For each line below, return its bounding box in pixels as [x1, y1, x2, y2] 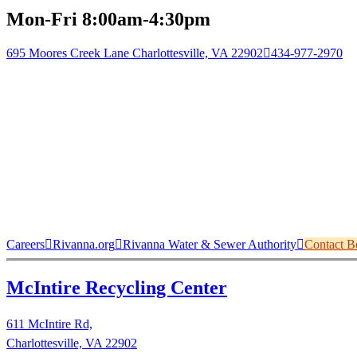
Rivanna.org [53, 237, 115, 251]
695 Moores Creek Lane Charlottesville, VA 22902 [6, 45, 263, 60]
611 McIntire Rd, [6, 316, 92, 331]
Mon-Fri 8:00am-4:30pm [6, 9, 210, 30]
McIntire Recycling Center [6, 277, 227, 298]
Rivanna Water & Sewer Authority [123, 237, 296, 251]
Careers [6, 237, 45, 251]
